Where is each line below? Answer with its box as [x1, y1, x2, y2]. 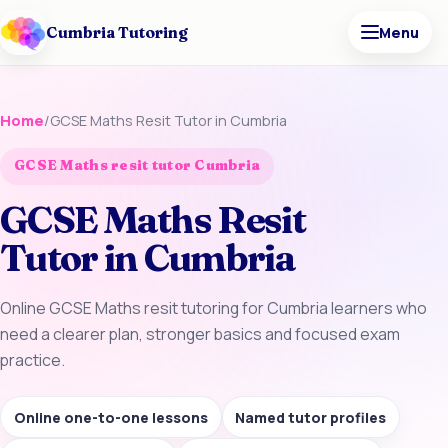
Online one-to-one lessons [13, 407, 208, 427]
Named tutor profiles [235, 407, 387, 427]
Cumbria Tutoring [46, 22, 188, 42]
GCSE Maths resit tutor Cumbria [14, 157, 261, 175]
